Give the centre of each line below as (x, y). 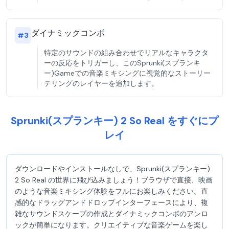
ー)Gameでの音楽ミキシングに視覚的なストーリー (127, 73)
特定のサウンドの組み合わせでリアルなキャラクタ (126, 53)
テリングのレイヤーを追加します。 (101, 83)
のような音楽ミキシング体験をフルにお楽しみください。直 (111, 191)
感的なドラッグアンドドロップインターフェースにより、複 (111, 202)
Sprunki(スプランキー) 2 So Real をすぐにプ (114, 121)
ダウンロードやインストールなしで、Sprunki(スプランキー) (112, 169)
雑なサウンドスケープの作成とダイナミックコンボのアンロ (111, 214)
